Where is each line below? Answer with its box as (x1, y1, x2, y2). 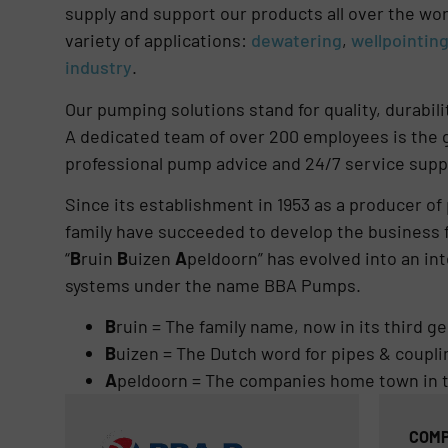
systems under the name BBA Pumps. (64, 274, 361, 297)
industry (64, 56, 132, 79)
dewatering (250, 29, 342, 52)
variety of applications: (64, 29, 251, 52)
